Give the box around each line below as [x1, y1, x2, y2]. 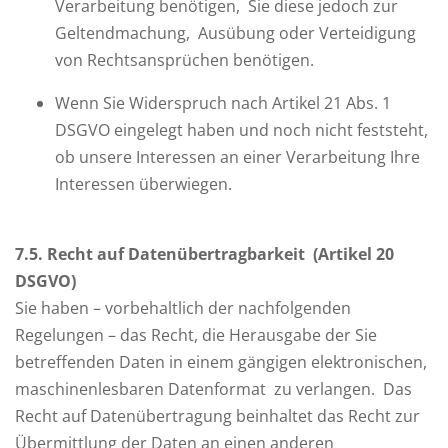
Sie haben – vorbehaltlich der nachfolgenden [15, 297, 351, 319]
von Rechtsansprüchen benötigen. [55, 49, 314, 71]
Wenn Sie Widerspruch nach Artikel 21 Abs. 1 [55, 92, 391, 114]
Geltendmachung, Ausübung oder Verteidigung [55, 22, 416, 44]
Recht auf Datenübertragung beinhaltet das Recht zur [15, 405, 420, 427]
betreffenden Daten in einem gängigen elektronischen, [15, 351, 427, 373]
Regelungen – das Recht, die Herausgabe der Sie [15, 324, 377, 346]
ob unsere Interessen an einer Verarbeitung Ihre [55, 146, 420, 168]
